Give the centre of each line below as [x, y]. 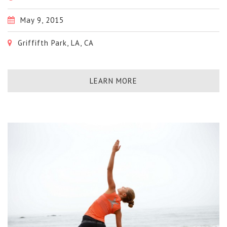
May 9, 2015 [41, 20]
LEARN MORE [113, 81]
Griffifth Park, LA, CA [54, 43]
